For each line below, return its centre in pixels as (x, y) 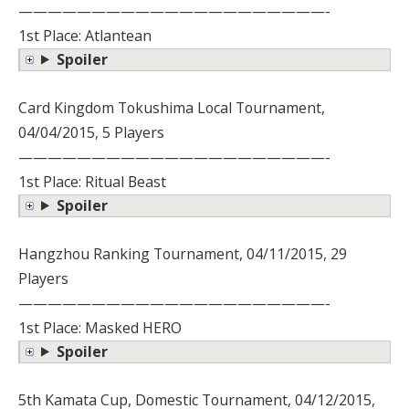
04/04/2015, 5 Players (91, 132)
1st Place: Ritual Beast (92, 181)
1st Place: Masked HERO (100, 327)
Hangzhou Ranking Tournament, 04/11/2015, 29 (183, 253)
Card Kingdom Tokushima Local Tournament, (172, 107)
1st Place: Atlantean (85, 35)
